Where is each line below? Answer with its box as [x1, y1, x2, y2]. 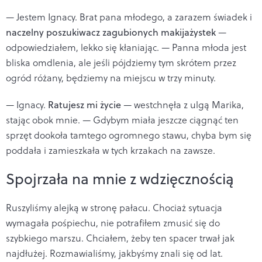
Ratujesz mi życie [48, 98, 121, 111]
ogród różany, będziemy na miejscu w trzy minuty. [6, 71, 216, 84]
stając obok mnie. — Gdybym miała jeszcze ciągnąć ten [6, 113, 239, 126]
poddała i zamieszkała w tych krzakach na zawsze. [6, 143, 215, 157]
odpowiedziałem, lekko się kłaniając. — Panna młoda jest [6, 40, 246, 54]
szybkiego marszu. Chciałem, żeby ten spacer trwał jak [6, 231, 235, 244]
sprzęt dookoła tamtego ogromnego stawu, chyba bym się [6, 128, 251, 142]
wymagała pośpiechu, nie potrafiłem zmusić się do [6, 216, 220, 229]
